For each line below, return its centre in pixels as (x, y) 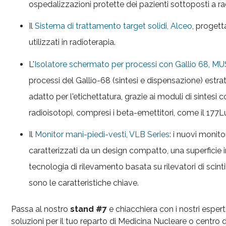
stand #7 (89, 209)
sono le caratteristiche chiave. (84, 183)
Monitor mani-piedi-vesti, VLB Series (102, 134)
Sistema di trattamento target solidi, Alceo (114, 26)
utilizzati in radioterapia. (72, 42)
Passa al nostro (41, 209)
